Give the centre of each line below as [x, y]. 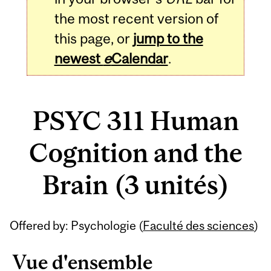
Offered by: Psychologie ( [77, 225]
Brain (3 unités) [135, 185]
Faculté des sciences [199, 225]
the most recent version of [136, 18]
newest [79, 58]
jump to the [168, 38]
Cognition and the [135, 153]
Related [44, 220]
